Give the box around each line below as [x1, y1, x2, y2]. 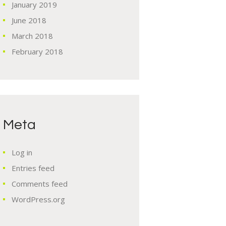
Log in [11, 147, 32, 157]
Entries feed [11, 162, 54, 173]
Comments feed [11, 178, 68, 189]
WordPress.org [11, 194, 65, 204]
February [11, 46, 45, 56]
